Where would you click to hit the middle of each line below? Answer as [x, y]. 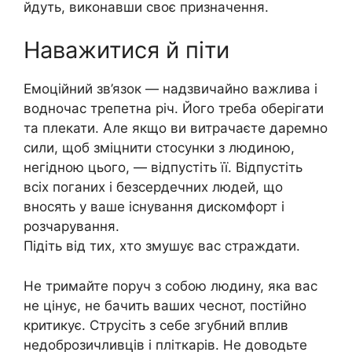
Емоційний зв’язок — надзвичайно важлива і [170, 89]
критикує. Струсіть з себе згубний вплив [156, 325]
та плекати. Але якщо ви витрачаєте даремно [176, 128]
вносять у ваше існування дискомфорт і [154, 207]
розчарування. [71, 227]
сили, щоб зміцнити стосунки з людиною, [159, 148]
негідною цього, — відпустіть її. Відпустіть [163, 168]
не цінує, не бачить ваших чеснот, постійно [165, 305]
